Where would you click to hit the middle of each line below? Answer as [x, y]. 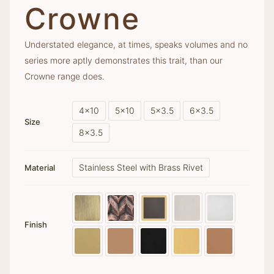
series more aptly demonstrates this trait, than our [124, 60]
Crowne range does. [65, 76]
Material [40, 167]
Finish [36, 224]
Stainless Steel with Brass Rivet [141, 167]
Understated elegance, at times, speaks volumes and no [136, 44]
